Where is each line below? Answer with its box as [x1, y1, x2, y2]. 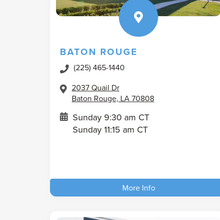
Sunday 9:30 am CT [73, 110, 149, 123]
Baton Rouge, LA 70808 [72, 92, 154, 104]
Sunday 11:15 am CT [73, 123, 148, 136]
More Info [122, 182, 155, 193]
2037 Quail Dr [72, 82, 119, 93]
